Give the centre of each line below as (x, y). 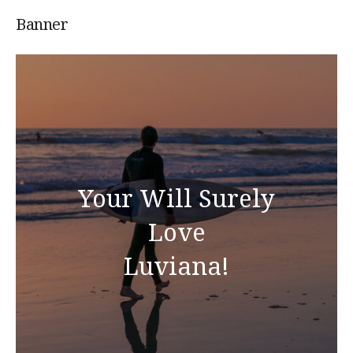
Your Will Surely (176, 197)
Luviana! (176, 265)
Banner (42, 24)
